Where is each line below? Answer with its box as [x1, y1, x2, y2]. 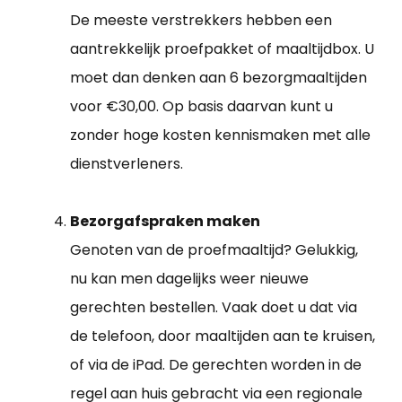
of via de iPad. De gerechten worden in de [70, 354, 362, 376]
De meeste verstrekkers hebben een [70, 10, 332, 31]
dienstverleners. [70, 153, 183, 175]
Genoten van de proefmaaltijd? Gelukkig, [70, 240, 358, 261]
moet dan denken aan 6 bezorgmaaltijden [70, 67, 367, 89]
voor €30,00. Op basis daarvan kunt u [70, 96, 333, 118]
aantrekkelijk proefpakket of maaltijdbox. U [70, 39, 374, 60]
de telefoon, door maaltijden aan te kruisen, [70, 326, 375, 347]
